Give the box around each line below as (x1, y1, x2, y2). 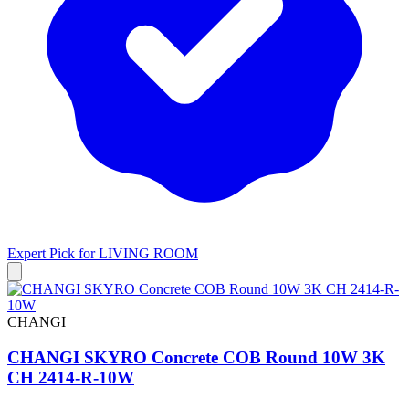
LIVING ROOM (99, 246, 198, 262)
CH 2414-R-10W (7, 367, 134, 387)
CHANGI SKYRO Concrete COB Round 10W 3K (7, 347, 385, 367)
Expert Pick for (7, 246, 99, 262)
